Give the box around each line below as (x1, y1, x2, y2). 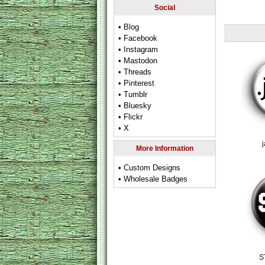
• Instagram (118, 45, 159, 54)
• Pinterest (118, 79, 155, 88)
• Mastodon (118, 56, 158, 65)
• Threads (118, 67, 152, 76)
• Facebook (118, 34, 158, 43)
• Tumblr (118, 90, 148, 99)
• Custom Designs (118, 163, 181, 172)
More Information (136, 144, 193, 153)
